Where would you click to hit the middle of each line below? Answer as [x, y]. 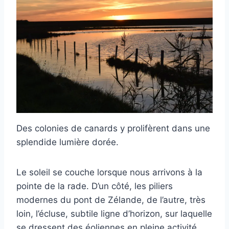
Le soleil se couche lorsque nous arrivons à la [109, 172]
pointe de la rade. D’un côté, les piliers [95, 186]
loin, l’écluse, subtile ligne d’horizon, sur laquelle [114, 213]
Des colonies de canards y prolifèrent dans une [113, 128]
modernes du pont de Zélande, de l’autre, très [111, 200]
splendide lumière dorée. [67, 142]
